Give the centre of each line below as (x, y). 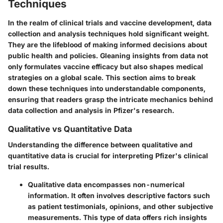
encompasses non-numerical (133, 184)
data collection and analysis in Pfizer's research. (91, 110)
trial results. (29, 166)
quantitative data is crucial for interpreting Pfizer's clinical (108, 155)
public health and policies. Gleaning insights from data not (108, 55)
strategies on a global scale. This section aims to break (102, 77)
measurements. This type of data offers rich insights (117, 217)
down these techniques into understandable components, (107, 88)
